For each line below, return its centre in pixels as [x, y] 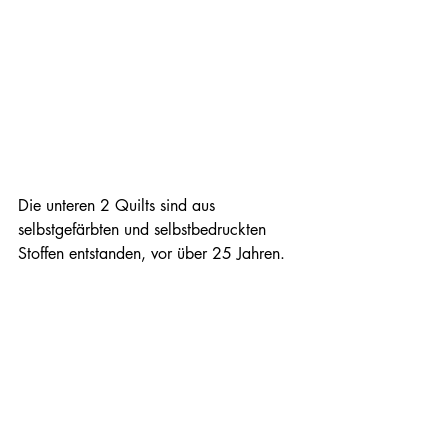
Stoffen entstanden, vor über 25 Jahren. [154, 253]
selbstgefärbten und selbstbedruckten [144, 229]
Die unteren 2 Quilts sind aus [119, 205]
